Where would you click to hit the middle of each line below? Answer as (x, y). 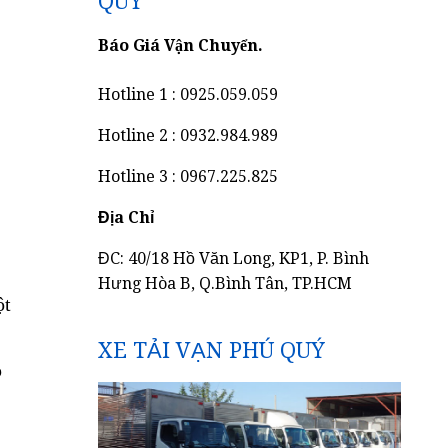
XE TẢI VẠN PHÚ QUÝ (212, 350)
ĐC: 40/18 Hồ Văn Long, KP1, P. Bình (234, 258)
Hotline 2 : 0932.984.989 (188, 135)
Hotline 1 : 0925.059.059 (188, 94)
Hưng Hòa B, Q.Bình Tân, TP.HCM (225, 283)
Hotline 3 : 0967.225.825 (188, 176)
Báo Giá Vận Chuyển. (181, 45)
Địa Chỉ (126, 217)
